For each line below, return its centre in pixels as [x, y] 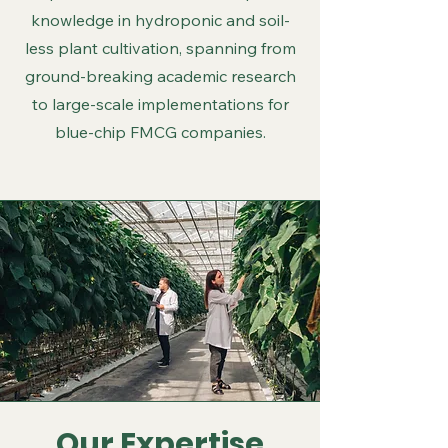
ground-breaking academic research [160, 76]
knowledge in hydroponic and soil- [160, 20]
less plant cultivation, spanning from [160, 48]
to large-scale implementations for [160, 104]
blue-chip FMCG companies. [160, 132]
